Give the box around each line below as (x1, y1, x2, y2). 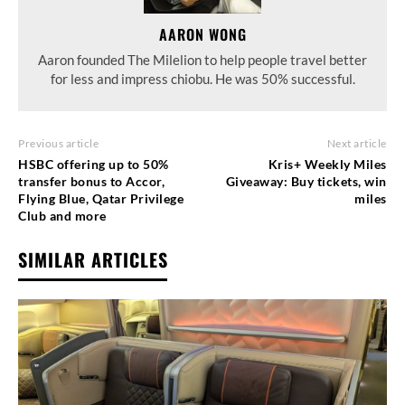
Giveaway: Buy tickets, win (225, 173, 387, 189)
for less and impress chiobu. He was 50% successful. (50, 70, 355, 87)
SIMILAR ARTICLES (18, 245, 168, 273)
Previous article (18, 136, 99, 150)
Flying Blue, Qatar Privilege (18, 190, 184, 206)
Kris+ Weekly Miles (268, 155, 387, 172)
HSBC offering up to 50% (18, 155, 169, 172)
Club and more (18, 207, 107, 223)
